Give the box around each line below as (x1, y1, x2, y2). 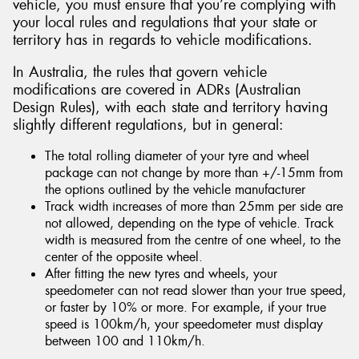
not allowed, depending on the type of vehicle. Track (45, 215, 334, 232)
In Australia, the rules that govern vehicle (13, 62, 267, 82)
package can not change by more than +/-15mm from (45, 164, 343, 182)
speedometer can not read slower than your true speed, (45, 282, 346, 300)
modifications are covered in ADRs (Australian (13, 79, 301, 99)
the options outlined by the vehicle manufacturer (45, 181, 305, 199)
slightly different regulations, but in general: (13, 115, 284, 135)
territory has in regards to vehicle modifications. (13, 30, 313, 50)
